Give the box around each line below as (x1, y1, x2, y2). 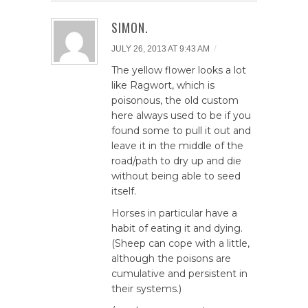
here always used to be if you (111, 109, 251, 122)
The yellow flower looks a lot (111, 63, 246, 76)
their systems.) (111, 282, 181, 295)
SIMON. (111, 18, 148, 36)
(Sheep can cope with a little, (111, 236, 250, 250)
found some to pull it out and (111, 124, 251, 137)
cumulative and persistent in (111, 267, 247, 280)
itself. (111, 184, 136, 197)
